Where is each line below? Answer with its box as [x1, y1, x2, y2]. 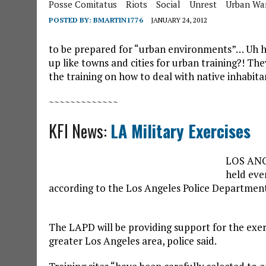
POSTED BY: [49, 15, 93, 24]
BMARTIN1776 [93, 15, 143, 24]
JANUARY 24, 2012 [151, 15, 207, 24]
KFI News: [49, 119, 110, 143]
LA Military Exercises [110, 119, 251, 143]
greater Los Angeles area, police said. [49, 234, 217, 248]
